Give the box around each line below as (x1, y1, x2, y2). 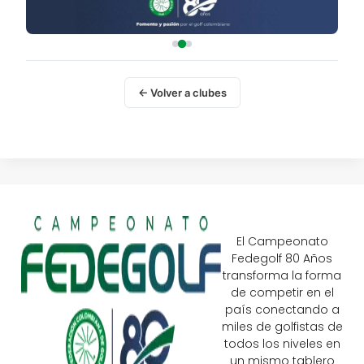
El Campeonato (236, 233, 328, 250)
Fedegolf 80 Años (232, 250, 332, 267)
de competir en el (230, 284, 334, 301)
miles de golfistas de (221, 318, 343, 336)
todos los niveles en (223, 336, 340, 353)
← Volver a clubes (137, 86, 227, 100)
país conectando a (224, 301, 340, 318)
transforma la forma (223, 267, 341, 284)
